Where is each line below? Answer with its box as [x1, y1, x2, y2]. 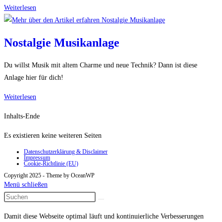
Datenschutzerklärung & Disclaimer [24, 148, 108, 156]
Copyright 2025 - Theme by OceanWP [4, 172, 95, 179]
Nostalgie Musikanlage [4, 36, 119, 49]
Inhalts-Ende [4, 112, 40, 120]
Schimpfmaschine [36, 3, 85, 11]
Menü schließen [4, 181, 48, 189]
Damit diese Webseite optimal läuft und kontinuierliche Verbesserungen [4, 213, 204, 221]
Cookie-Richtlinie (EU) [24, 160, 78, 167]
